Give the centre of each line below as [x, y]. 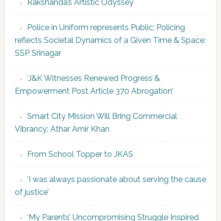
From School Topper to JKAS [80, 154]
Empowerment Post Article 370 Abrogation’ [94, 91]
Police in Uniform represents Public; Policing [106, 28]
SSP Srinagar [39, 53]
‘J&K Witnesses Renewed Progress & [93, 78]
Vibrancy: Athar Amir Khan [62, 129]
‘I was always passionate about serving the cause [116, 180]
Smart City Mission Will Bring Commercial [102, 116]
